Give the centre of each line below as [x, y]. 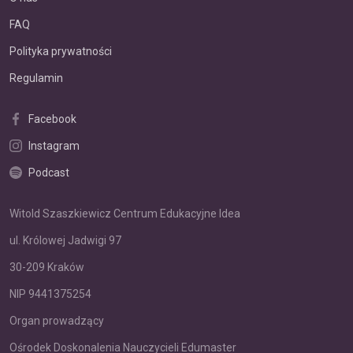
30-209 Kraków [47, 267]
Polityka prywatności [61, 51]
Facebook [52, 119]
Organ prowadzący [57, 321]
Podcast [49, 173]
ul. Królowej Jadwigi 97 [65, 240]
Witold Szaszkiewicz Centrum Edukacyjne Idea [125, 214]
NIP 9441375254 [50, 294]
